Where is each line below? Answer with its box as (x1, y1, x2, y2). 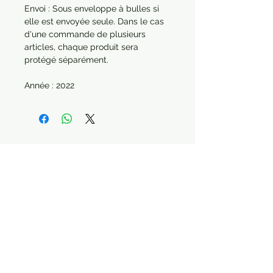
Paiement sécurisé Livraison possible (8, 230, 187, 242)
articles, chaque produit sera (24, 42, 138, 52)
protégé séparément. (24, 55, 108, 65)
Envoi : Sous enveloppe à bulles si (24, 4, 159, 13)
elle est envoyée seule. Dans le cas (24, 16, 164, 26)
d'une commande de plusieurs (24, 29, 146, 39)
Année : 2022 (24, 80, 74, 90)
